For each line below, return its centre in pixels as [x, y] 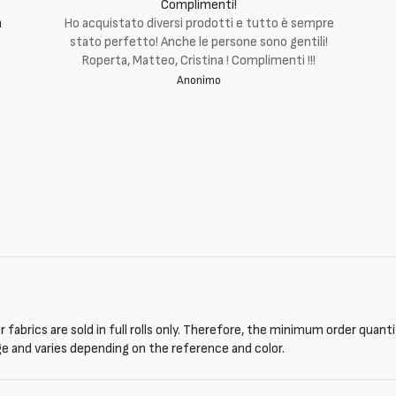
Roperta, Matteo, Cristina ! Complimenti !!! [199, 61]
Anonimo [198, 80]
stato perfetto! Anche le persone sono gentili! [198, 42]
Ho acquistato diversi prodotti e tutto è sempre [198, 23]
